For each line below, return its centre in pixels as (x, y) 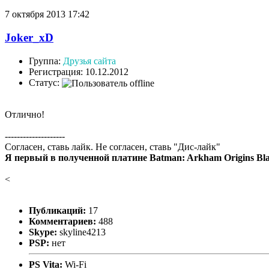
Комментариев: (62, 221)
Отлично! (25, 114)
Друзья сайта (89, 61)
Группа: (46, 61)
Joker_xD (29, 37)
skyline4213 (81, 232)
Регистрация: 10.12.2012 (79, 71)
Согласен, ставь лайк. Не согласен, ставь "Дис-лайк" (113, 147)
